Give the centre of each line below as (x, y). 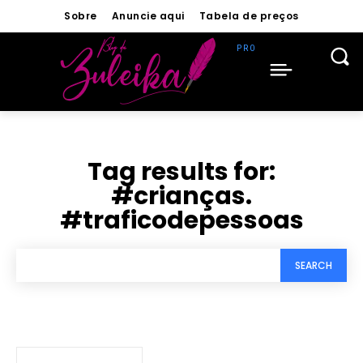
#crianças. (181, 196)
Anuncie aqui (148, 16)
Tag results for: (181, 172)
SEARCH (314, 265)
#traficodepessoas (181, 220)
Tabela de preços (249, 16)
